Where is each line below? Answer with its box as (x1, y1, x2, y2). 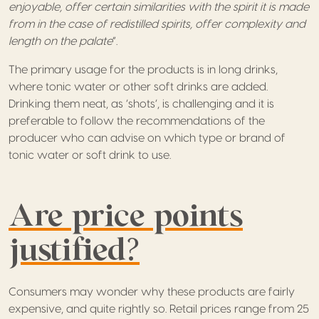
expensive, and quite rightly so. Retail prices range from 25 (9, 303, 309, 315)
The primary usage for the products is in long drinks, (9, 63, 278, 75)
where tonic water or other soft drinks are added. (9, 80, 268, 93)
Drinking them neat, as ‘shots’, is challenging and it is (9, 98, 274, 110)
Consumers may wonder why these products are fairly (9, 286, 295, 298)
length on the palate (9, 35, 113, 47)
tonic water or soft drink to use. (9, 149, 171, 161)
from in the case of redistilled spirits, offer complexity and (9, 18, 305, 30)
